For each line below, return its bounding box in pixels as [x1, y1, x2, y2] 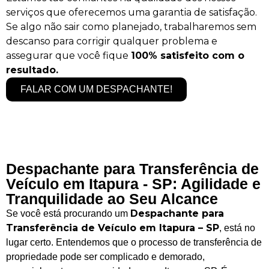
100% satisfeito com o [131, 49, 244, 61]
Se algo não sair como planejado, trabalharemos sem [6, 20, 256, 32]
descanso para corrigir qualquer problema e [6, 35, 217, 47]
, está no [219, 222, 255, 233]
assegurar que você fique [6, 49, 131, 61]
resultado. [6, 64, 58, 76]
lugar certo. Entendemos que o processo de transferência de [6, 237, 262, 247]
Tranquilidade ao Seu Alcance [6, 190, 218, 207]
